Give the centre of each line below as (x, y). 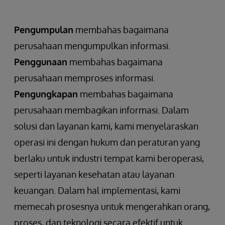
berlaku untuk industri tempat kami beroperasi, (109, 158)
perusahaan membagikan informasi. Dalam (101, 110)
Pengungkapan (46, 94)
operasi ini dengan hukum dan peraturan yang (107, 142)
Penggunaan (41, 62)
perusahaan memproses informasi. (85, 78)
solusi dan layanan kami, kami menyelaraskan (106, 126)
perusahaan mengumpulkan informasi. (92, 45)
